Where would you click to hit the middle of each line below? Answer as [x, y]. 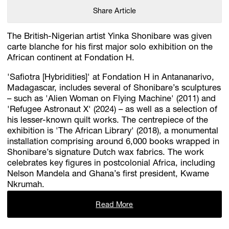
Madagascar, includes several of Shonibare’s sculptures [114, 88]
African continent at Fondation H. [71, 59]
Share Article [114, 12]
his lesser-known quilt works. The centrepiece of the [108, 121]
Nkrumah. [26, 185]
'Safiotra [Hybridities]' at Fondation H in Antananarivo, [111, 78]
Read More [114, 205]
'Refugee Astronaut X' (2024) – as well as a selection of [112, 110]
